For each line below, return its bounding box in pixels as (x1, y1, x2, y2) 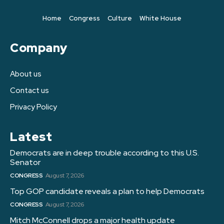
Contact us (10, 85, 49, 96)
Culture (107, 14, 132, 23)
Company (10, 40, 67, 56)
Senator (10, 157, 40, 168)
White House (139, 14, 181, 23)
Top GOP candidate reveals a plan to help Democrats (10, 186, 204, 197)
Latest (10, 129, 52, 145)
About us (10, 69, 41, 79)
